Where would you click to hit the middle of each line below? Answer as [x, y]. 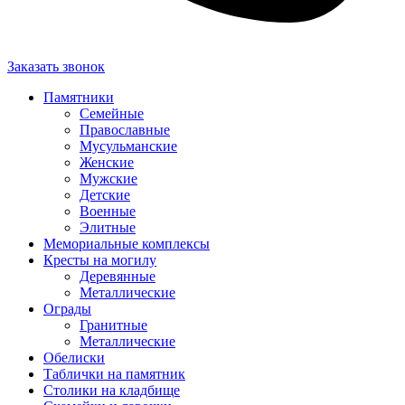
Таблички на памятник [114, 374]
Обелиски [74, 358]
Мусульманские [128, 146]
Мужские [108, 179]
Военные [108, 212]
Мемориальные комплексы [127, 244]
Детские [105, 195]
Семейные [112, 114]
